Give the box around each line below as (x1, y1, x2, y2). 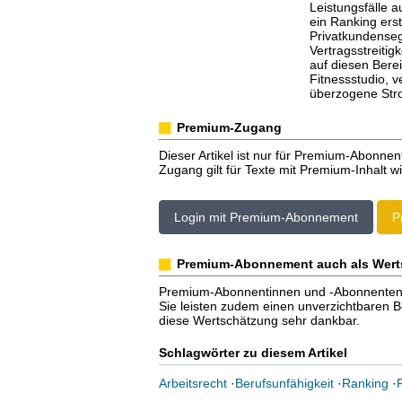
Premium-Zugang (176, 120, 282, 135)
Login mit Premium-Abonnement (173, 210, 358, 224)
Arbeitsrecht (158, 376, 227, 390)
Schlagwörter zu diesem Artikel (158, 345, 347, 360)
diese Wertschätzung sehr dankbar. (158, 313, 360, 328)
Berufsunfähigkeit (234, 376, 334, 390)
